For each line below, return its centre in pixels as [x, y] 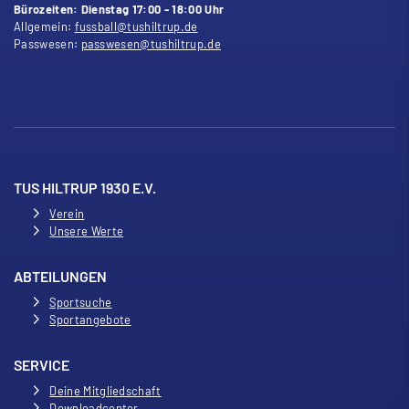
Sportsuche [81, 302]
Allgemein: [43, 26]
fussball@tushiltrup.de [136, 26]
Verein [67, 213]
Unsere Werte [87, 231]
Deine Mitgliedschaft [105, 390]
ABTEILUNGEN [60, 276]
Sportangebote [90, 319]
